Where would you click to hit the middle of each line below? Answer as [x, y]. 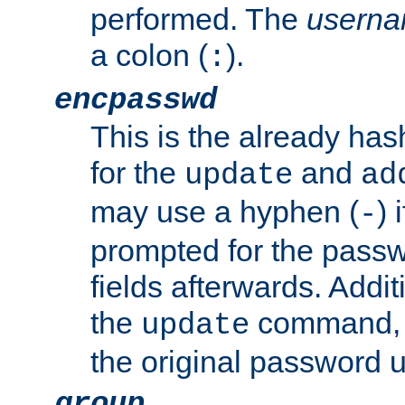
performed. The [198, 19]
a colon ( [149, 56]
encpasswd [136, 101]
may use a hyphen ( [225, 212]
